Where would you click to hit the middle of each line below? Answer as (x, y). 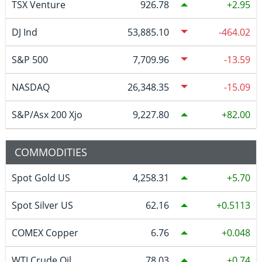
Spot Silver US (42, 206)
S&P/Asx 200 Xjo (47, 115)
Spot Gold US (41, 178)
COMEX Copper (45, 233)
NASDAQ (30, 87)
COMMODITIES (51, 152)
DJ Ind (24, 32)
